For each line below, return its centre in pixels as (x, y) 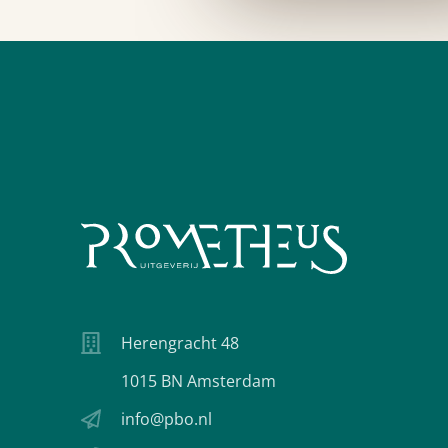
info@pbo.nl (166, 418)
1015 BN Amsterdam (198, 380)
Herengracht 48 (180, 342)
